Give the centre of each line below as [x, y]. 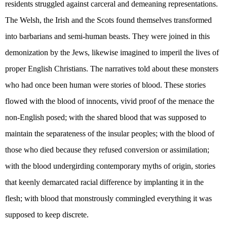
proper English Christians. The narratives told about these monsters [112, 69]
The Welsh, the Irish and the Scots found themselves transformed [108, 20]
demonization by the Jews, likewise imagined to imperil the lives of [112, 53]
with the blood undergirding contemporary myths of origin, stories [110, 166]
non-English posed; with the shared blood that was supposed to [106, 118]
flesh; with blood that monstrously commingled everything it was [108, 199]
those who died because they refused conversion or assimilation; [107, 150]
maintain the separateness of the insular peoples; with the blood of [110, 134]
